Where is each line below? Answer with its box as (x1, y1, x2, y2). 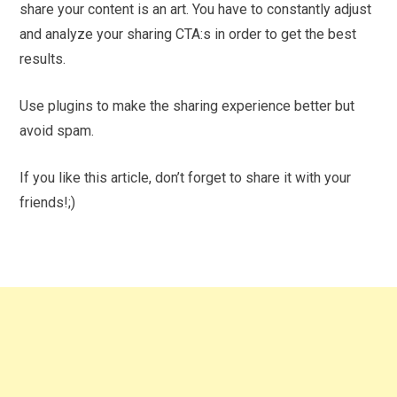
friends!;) (19, 193, 76, 211)
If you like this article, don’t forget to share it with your (19, 168, 352, 186)
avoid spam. (19, 121, 95, 139)
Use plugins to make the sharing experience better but (19, 97, 355, 114)
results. (19, 50, 66, 67)
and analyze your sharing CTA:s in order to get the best (19, 25, 357, 43)
